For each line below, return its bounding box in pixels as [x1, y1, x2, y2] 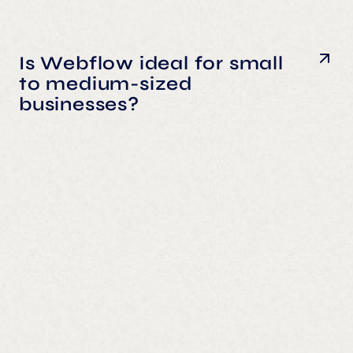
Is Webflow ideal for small [19, 51, 284, 75]
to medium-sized [19, 72, 193, 95]
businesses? [19, 92, 139, 116]
